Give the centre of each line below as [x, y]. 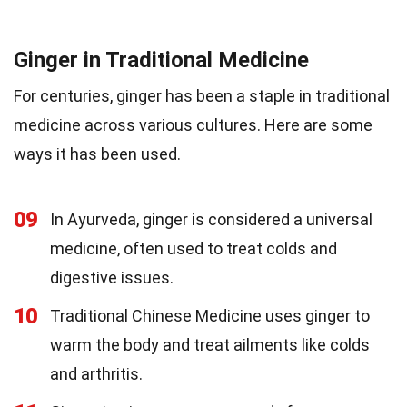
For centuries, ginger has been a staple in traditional [202, 96]
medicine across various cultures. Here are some [193, 125]
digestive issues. [112, 278]
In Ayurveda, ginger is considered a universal [211, 219]
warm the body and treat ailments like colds [210, 345]
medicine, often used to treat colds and [194, 248]
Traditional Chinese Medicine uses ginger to [210, 316]
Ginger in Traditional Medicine [161, 60]
